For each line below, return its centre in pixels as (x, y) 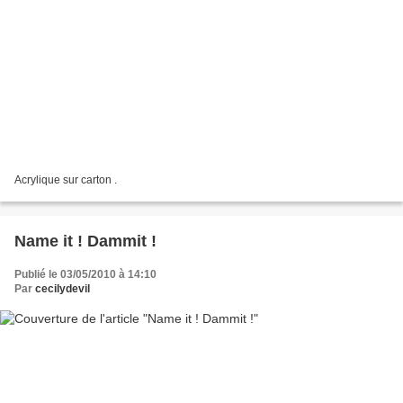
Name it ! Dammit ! (85, 242)
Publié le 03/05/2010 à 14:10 (85, 275)
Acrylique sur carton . (66, 180)
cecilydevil (63, 289)
